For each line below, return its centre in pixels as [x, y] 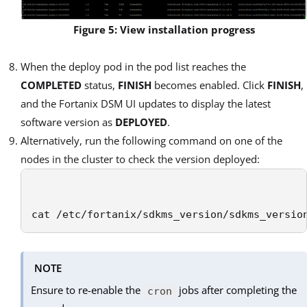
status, [101, 85]
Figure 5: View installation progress [164, 30]
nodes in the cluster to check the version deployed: [140, 159]
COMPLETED [52, 85]
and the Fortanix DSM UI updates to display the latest [146, 104]
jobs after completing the [236, 290]
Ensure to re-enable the [87, 290]
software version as [68, 122]
